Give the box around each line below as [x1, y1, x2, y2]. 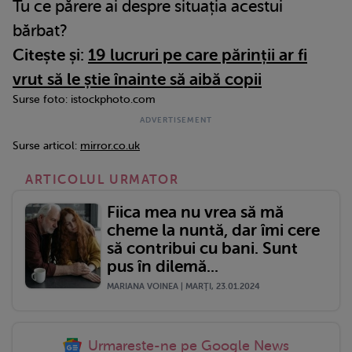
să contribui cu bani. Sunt [107, 238, 298, 258]
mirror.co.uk [80, 139, 140, 152]
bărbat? [13, 20, 68, 40]
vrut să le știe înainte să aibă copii [13, 69, 262, 89]
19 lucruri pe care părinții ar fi [88, 45, 307, 64]
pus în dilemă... [107, 256, 218, 276]
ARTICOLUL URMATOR [25, 172, 179, 187]
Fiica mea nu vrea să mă [107, 202, 284, 222]
